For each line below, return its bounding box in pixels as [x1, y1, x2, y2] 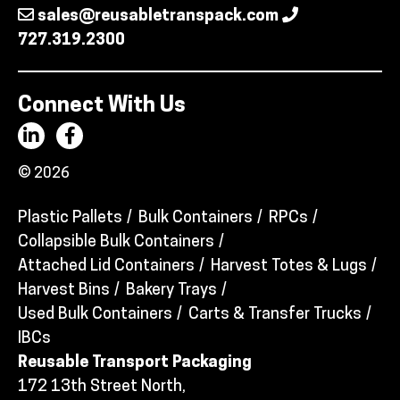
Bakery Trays [126, 282, 217, 300]
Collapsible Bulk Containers [18, 234, 214, 252]
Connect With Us [18, 96, 186, 118]
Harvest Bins [18, 282, 110, 300]
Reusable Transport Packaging [18, 354, 252, 372]
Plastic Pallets [18, 210, 122, 228]
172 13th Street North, [18, 379, 186, 396]
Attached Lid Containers [18, 258, 195, 276]
